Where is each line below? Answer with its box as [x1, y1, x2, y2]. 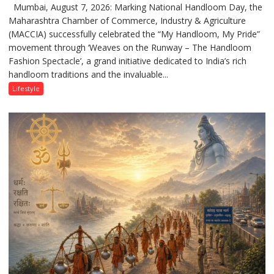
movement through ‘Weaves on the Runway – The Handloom [9, 41, 252, 53]
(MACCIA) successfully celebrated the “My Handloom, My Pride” [9, 28, 261, 40]
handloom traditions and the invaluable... [9, 68, 169, 80]
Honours [177, 55, 206, 65]
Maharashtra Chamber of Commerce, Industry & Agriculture [9, 14, 246, 26]
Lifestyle [12, 83, 40, 93]
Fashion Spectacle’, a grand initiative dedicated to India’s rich [9, 54, 247, 67]
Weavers [177, 82, 206, 92]
